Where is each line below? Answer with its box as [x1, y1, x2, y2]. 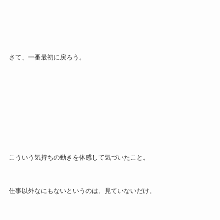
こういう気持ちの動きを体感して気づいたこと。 [8, 153, 149, 161]
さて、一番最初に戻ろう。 [8, 54, 85, 61]
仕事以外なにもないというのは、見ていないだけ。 [8, 187, 156, 194]
